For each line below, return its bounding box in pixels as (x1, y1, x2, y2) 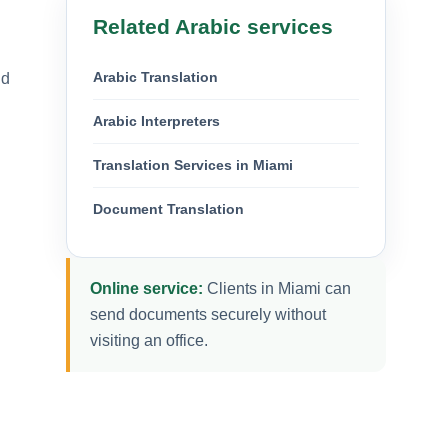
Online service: (90, 279, 203, 297)
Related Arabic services (93, 14, 333, 38)
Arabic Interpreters (93, 112, 220, 129)
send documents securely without (90, 305, 326, 323)
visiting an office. (90, 331, 208, 349)
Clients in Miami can (203, 279, 351, 297)
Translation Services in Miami (93, 156, 293, 173)
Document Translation (93, 200, 244, 217)
